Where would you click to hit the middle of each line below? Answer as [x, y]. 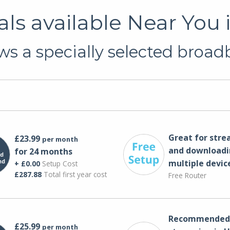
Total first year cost [74, 174]
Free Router [187, 175]
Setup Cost [59, 163]
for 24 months [43, 151]
